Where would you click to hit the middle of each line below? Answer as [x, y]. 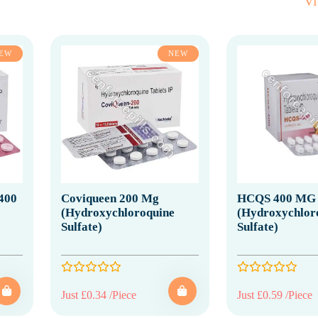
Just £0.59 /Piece [274, 295]
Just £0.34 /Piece [99, 295]
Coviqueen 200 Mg [110, 198]
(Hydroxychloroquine [118, 212]
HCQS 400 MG [276, 198]
